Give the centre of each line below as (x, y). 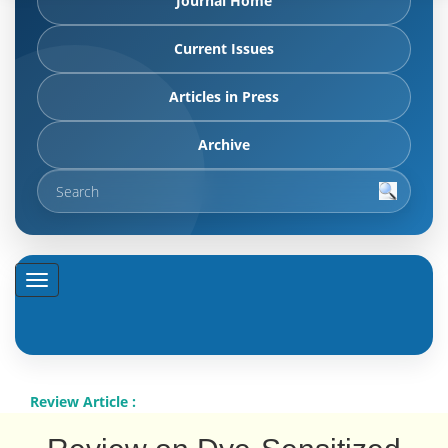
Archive (224, 144)
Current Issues (224, 48)
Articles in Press (224, 96)
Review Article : (83, 401)
